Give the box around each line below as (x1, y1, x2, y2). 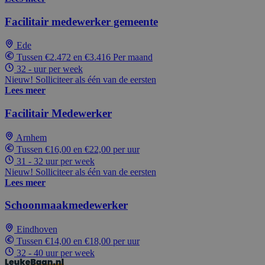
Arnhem (16, 132, 47, 143)
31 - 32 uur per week (17, 156, 95, 166)
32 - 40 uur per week (17, 248, 95, 258)
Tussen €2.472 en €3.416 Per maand (17, 52, 153, 63)
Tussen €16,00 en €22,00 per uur (17, 144, 140, 154)
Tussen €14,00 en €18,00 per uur (17, 236, 140, 247)
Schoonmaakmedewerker (5, 199, 128, 212)
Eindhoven (17, 224, 57, 235)
